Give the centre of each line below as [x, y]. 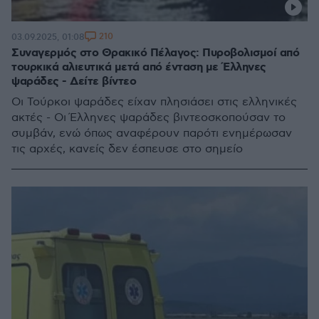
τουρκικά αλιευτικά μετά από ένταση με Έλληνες [139, 67]
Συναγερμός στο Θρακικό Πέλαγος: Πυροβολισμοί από [155, 53]
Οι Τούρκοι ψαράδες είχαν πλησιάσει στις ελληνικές [154, 102]
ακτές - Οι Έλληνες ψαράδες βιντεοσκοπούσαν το [148, 118]
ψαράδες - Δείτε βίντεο [74, 82]
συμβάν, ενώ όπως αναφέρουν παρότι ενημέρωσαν [152, 134]
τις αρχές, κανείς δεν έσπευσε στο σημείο [127, 149]
